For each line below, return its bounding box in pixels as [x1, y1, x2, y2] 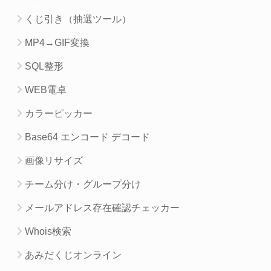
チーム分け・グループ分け [25, 179, 142, 190]
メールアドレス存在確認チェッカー [25, 203, 180, 214]
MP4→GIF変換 [25, 38, 90, 48]
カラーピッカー [25, 108, 93, 119]
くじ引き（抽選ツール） [25, 14, 132, 25]
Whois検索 [25, 226, 72, 237]
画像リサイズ [25, 155, 83, 166]
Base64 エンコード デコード [25, 132, 151, 143]
